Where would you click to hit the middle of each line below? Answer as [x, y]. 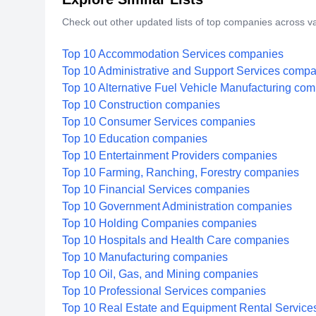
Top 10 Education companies [135, 139]
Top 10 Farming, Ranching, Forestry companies [181, 172]
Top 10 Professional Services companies [164, 291]
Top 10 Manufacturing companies [145, 257]
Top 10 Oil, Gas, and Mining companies [160, 274]
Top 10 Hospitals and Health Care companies [176, 240]
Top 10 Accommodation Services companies [173, 54]
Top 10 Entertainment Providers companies [170, 156]
